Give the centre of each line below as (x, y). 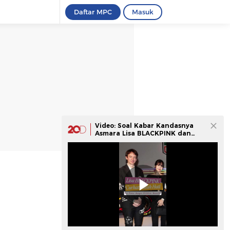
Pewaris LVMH (119, 141)
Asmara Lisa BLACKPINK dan (143, 133)
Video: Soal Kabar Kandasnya (144, 126)
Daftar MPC (93, 12)
